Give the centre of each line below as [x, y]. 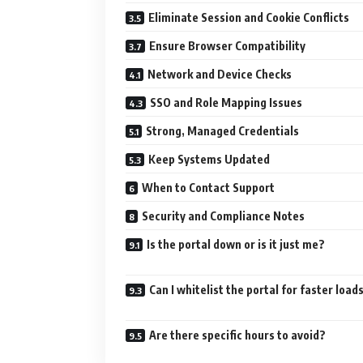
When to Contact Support [208, 188]
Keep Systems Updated [209, 159]
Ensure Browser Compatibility [227, 46]
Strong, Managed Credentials [222, 131]
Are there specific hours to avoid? [237, 335]
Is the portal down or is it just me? [236, 244]
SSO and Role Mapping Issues [226, 102]
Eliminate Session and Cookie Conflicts [249, 17]
